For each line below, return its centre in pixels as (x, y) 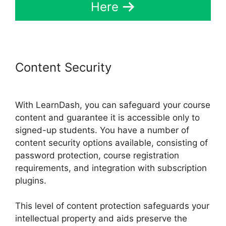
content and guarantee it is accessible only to (107, 117)
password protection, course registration (97, 155)
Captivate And (156, 67)
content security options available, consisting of (111, 143)
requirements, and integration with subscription (111, 168)
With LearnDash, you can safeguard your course (113, 105)
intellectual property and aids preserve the (101, 219)
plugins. (31, 180)
